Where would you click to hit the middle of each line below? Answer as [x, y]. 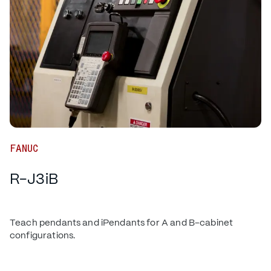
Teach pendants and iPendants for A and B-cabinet [122, 223]
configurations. [43, 235]
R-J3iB [34, 179]
